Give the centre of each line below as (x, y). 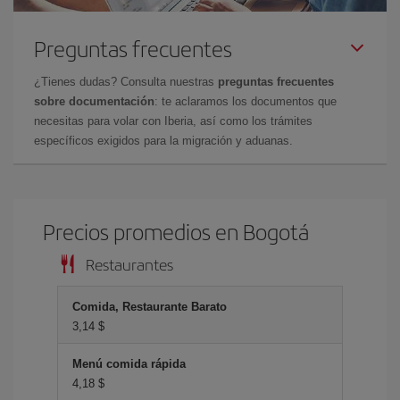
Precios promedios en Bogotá (176, 231)
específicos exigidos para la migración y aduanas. (163, 140)
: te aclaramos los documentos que (246, 101)
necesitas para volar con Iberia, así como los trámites (173, 121)
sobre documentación (94, 101)
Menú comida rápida (129, 363)
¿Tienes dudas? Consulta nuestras (126, 81)
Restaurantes (129, 263)
